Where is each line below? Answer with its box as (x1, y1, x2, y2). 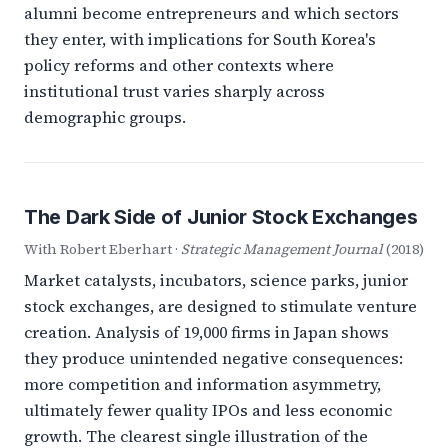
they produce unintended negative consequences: (24, 347, 403, 369)
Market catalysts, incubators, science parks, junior (24, 269, 408, 291)
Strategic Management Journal (181, 239, 383, 259)
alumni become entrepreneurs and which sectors (24, 2, 399, 24)
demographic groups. (24, 106, 186, 128)
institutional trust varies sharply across (24, 80, 325, 102)
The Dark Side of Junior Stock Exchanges (24, 205, 418, 229)
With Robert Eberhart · (24, 239, 181, 259)
